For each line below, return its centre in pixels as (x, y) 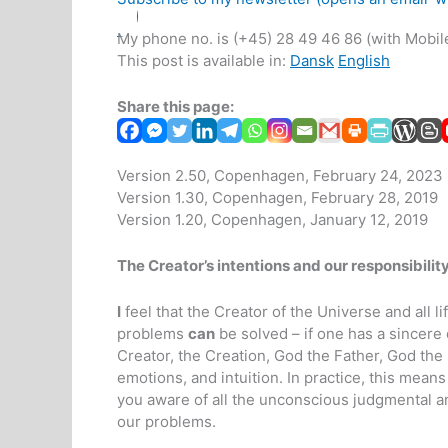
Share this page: (175, 107)
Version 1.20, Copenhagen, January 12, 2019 (272, 220)
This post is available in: (203, 61)
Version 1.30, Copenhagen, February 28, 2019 (277, 198)
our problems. (166, 422)
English (364, 61)
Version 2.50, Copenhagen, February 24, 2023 (280, 176)
